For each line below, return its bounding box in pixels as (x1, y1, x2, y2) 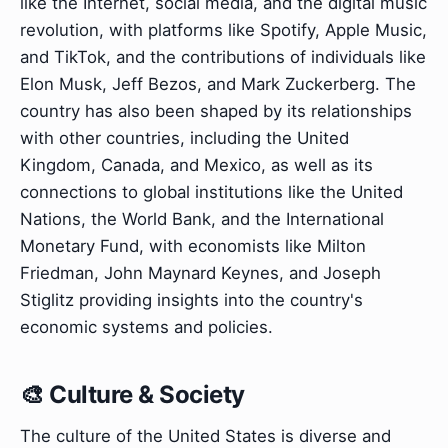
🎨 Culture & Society (20, 379, 245, 409)
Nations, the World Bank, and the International (20, 208, 384, 229)
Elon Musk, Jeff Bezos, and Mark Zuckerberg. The (20, 73, 416, 94)
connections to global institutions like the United (20, 181, 403, 202)
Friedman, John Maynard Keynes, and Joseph (20, 262, 381, 283)
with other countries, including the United (20, 127, 349, 148)
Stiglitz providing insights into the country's (20, 289, 363, 310)
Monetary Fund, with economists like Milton (20, 235, 366, 256)
